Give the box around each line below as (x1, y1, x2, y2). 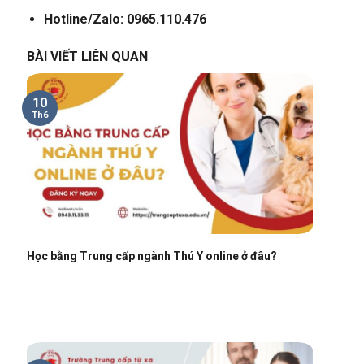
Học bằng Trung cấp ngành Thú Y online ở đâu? (26, 249, 277, 262)
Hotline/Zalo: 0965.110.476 (43, 11, 206, 28)
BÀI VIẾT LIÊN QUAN (26, 49, 148, 64)
